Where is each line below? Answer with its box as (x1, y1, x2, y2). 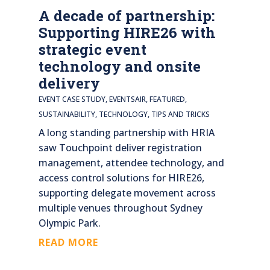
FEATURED (149, 93, 185, 104)
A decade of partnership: (38, 5, 215, 25)
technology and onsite (38, 56, 201, 76)
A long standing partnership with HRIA (38, 125, 215, 139)
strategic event (38, 39, 146, 59)
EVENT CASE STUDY (38, 93, 105, 104)
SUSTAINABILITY (38, 108, 95, 119)
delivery (38, 73, 100, 93)
